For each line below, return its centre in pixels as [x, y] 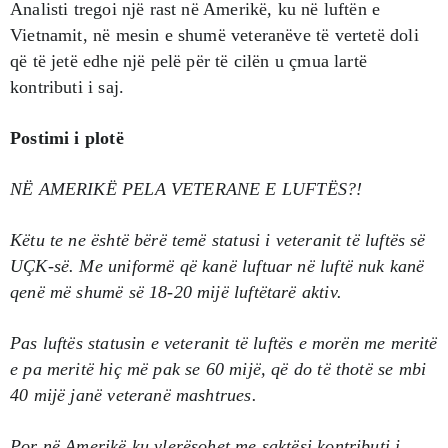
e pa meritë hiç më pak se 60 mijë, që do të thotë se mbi [218, 368]
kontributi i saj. [67, 86]
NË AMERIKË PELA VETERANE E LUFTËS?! [186, 188]
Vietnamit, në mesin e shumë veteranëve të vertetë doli [214, 34]
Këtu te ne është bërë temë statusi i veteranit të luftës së [218, 239]
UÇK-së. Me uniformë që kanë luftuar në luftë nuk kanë [217, 265]
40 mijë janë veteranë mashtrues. [133, 394]
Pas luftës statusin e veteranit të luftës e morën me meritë [224, 342]
